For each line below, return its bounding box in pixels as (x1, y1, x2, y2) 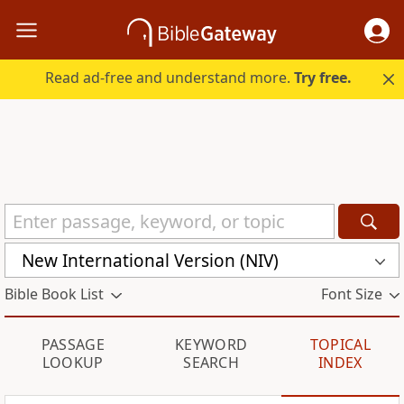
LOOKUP (41, 353, 104, 373)
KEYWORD (175, 335, 248, 355)
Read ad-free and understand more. (45, 68, 295, 88)
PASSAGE (41, 335, 105, 355)
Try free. (294, 68, 353, 88)
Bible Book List (5, 284, 104, 305)
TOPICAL (309, 335, 371, 355)
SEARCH (183, 353, 240, 373)
